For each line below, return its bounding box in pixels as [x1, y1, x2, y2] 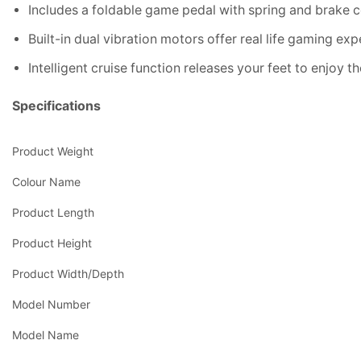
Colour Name [12, 174, 81, 189]
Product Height [12, 235, 92, 250]
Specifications [12, 98, 101, 114]
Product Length [12, 205, 94, 219]
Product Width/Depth [12, 266, 124, 280]
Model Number [12, 297, 90, 311]
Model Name [12, 327, 79, 342]
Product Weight [12, 143, 93, 158]
